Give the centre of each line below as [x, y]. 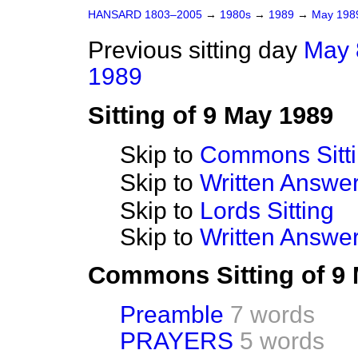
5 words [282, 340]
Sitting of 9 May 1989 [211, 115]
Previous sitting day [193, 50]
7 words [272, 314]
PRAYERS [177, 340]
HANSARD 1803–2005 [145, 15]
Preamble [172, 314]
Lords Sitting [267, 211]
